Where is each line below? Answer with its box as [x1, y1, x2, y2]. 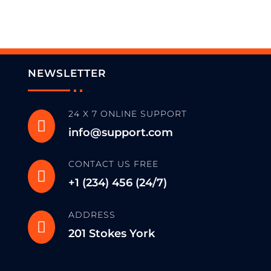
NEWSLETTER [27, 67, 106, 79]
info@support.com [68, 125, 174, 139]
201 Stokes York [68, 226, 155, 240]
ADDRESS [68, 209, 116, 220]
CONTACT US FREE [68, 158, 159, 170]
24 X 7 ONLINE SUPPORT [68, 108, 188, 119]
